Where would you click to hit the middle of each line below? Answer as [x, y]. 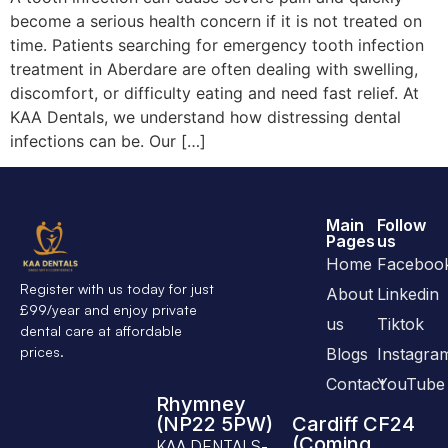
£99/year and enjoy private [108, 310]
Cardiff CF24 [353, 423]
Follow [401, 225]
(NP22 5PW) [214, 423]
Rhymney [201, 403]
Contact [355, 384]
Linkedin [408, 294]
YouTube [411, 384]
